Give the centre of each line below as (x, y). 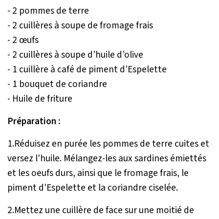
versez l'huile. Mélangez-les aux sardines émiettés (107, 159)
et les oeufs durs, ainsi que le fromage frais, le (98, 173)
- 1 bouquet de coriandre (57, 84)
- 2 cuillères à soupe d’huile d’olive (75, 55)
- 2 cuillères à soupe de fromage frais (80, 26)
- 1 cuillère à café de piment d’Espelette (87, 70)
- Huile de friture (40, 99)
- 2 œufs (24, 40)
